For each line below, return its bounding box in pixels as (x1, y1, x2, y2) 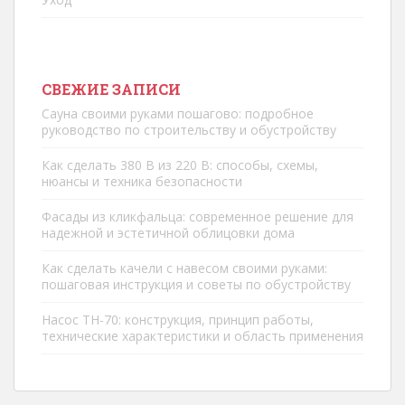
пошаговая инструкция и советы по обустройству (42, 276, 351, 293)
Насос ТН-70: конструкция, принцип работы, (42, 311, 314, 328)
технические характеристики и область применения (42, 327, 363, 344)
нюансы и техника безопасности (42, 173, 242, 190)
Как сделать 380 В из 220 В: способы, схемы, (42, 156, 318, 174)
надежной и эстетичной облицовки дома (42, 224, 295, 241)
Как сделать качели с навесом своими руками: (42, 259, 327, 277)
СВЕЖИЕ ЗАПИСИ (42, 80, 181, 99)
